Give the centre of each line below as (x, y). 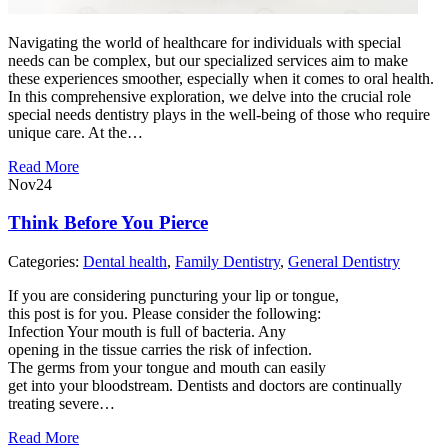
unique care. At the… (75, 132)
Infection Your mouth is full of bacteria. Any (147, 332)
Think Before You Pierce (108, 223)
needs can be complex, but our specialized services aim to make (208, 60)
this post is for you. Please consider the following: (164, 314)
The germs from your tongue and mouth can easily (167, 368)
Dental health (125, 262)
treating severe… (61, 404)
